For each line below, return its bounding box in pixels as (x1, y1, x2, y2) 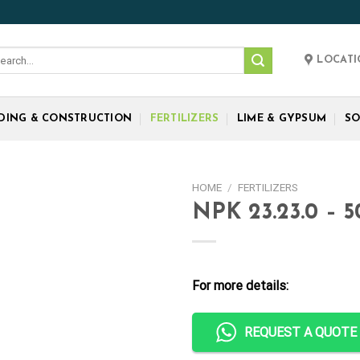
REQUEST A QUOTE (244, 324, 357, 340)
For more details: (192, 277, 288, 293)
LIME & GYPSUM (236, 112, 327, 124)
